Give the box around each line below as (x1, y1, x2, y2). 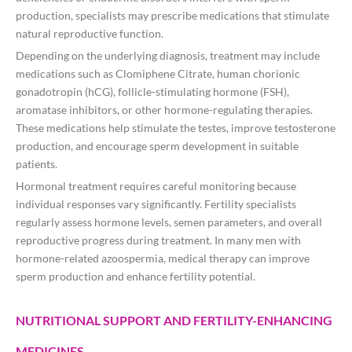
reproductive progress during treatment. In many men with (16, 233, 301, 247)
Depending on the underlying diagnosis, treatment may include (16, 49, 320, 63)
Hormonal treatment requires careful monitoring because (16, 179, 296, 193)
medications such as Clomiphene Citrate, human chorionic (16, 67, 300, 81)
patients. (16, 157, 57, 171)
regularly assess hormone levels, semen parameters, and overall (16, 215, 322, 229)
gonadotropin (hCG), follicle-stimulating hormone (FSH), (16, 85, 289, 99)
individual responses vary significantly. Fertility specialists (16, 197, 296, 211)
